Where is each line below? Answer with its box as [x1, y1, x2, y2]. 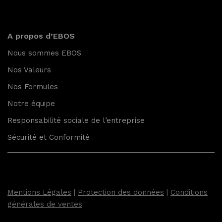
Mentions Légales [7, 188, 71, 197]
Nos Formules [7, 82, 58, 91]
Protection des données [78, 188, 164, 197]
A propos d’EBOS [7, 31, 75, 41]
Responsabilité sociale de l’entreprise [7, 116, 145, 125]
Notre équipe [7, 99, 55, 108]
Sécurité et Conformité [7, 133, 90, 142]
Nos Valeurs [7, 65, 51, 74]
